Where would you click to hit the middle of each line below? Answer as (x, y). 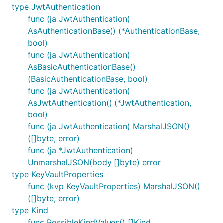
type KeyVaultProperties (57, 174)
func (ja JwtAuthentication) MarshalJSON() (109, 126)
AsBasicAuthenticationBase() (82, 67)
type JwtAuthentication (56, 7)
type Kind (30, 210)
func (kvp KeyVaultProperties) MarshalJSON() (114, 186)
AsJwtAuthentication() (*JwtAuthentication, (110, 103)
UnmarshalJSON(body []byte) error (94, 162)
